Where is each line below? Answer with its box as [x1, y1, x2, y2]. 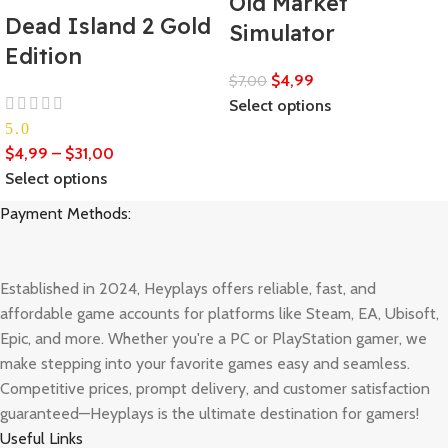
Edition [5, 42, 82, 71]
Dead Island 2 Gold [5, 12, 211, 41]
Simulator [229, 19, 335, 48]
